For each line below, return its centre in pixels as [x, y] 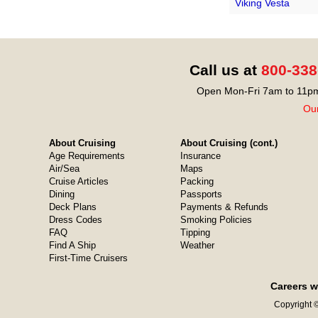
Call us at [225, 70]
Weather [197, 245]
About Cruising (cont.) [229, 143]
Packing [197, 181]
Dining [61, 194]
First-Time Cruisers [88, 258]
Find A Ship [72, 245]
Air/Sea [64, 169]
